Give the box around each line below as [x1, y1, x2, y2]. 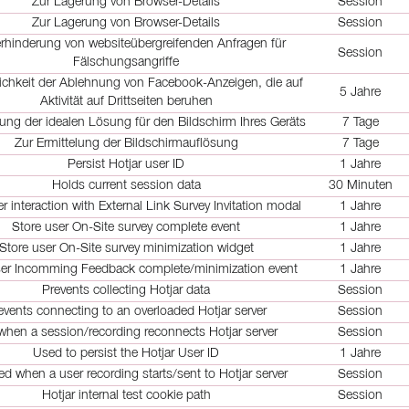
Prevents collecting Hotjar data [42, 285, 210, 297]
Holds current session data [51, 180, 201, 192]
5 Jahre [340, 87, 381, 99]
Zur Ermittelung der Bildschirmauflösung [14, 138, 238, 150]
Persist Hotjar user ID [68, 159, 184, 171]
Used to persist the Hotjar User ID [33, 348, 219, 360]
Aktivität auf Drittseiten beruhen [39, 96, 213, 108]
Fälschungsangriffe [73, 57, 179, 68]
